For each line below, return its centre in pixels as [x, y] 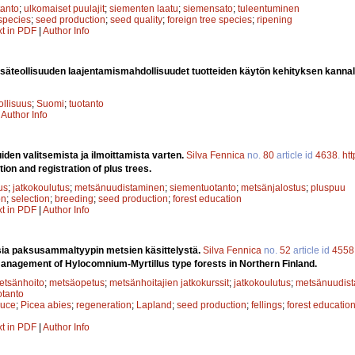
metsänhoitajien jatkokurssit [169, 282]
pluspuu [328, 187]
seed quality [136, 19]
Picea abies [46, 305]
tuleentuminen [269, 8]
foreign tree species [210, 19]
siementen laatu [144, 8]
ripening [275, 19]
